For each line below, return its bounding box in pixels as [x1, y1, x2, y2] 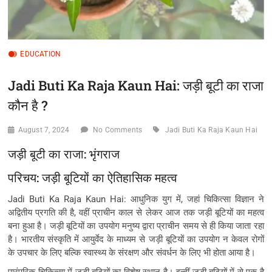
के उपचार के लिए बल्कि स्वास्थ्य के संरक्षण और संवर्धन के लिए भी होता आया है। [8, 246, 256, 258]
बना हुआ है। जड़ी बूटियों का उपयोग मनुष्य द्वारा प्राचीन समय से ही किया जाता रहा [8, 220, 264, 231]
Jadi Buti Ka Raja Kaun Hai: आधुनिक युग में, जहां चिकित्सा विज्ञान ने [8, 193, 264, 205]
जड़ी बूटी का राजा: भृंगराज [8, 146, 120, 161]
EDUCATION [20, 49, 61, 58]
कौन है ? [8, 96, 48, 114]
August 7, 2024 [18, 125, 70, 134]
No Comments [93, 125, 143, 134]
